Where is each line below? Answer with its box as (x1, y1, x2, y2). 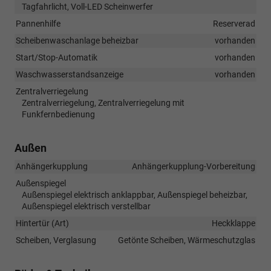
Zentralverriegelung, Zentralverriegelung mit (22, 97, 184, 108)
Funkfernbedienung (22, 109, 95, 119)
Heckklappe (212, 218, 255, 228)
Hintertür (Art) (16, 218, 69, 228)
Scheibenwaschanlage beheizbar (16, 35, 139, 45)
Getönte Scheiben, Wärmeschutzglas (118, 235, 255, 245)
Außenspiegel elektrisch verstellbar (22, 201, 151, 211)
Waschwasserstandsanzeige (16, 69, 123, 79)
